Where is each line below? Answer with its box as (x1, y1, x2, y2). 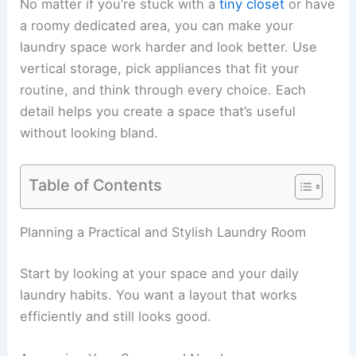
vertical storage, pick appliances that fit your (20, 60, 300, 76)
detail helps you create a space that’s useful (20, 103, 296, 119)
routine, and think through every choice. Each (20, 81, 307, 98)
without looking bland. (20, 124, 159, 141)
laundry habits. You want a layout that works (20, 286, 298, 303)
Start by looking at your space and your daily (20, 265, 300, 281)
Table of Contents (29, 175, 163, 195)
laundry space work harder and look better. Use (20, 38, 318, 55)
